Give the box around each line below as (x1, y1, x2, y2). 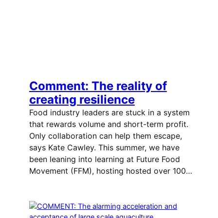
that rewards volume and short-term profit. (29, 119, 188, 129)
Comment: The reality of (29, 79, 167, 93)
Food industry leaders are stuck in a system (29, 108, 190, 118)
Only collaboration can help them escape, (29, 131, 182, 141)
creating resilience (29, 92, 135, 107)
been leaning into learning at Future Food (29, 154, 180, 164)
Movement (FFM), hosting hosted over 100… (29, 166, 192, 176)
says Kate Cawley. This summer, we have (29, 143, 180, 153)
